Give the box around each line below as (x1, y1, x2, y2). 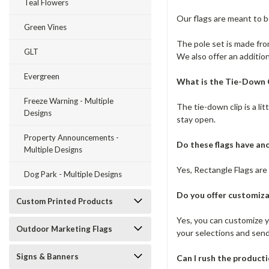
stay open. (176, 113, 217, 124)
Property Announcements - (24, 133, 119, 142)
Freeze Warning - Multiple (24, 96, 113, 106)
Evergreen (24, 71, 59, 81)
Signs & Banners (16, 252, 79, 261)
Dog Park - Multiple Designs (24, 169, 122, 179)
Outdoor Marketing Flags (16, 224, 112, 234)
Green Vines (24, 22, 67, 32)
